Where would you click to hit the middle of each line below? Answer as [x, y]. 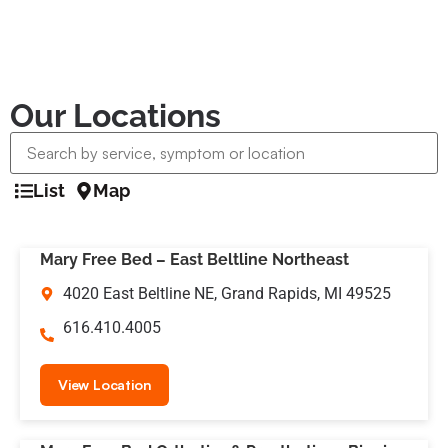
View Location [105, 385]
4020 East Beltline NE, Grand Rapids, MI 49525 [226, 293]
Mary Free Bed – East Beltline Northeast [194, 259]
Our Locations [115, 115]
